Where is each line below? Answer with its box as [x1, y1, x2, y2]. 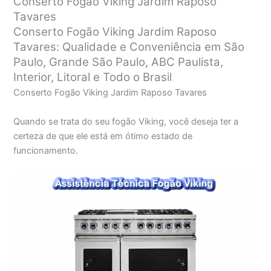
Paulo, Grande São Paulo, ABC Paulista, [13, 55, 224, 70]
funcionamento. [13, 145, 79, 156]
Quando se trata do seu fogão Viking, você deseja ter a [13, 116, 239, 127]
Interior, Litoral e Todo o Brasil [13, 70, 172, 85]
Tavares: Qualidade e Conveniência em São [13, 40, 245, 54]
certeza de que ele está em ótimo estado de [13, 130, 193, 142]
